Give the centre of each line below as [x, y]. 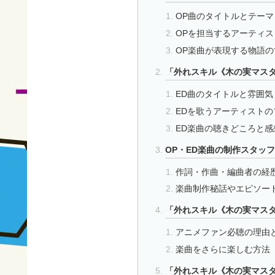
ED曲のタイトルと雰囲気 [224, 94]
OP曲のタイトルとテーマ [224, 16]
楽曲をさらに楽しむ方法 [223, 250]
